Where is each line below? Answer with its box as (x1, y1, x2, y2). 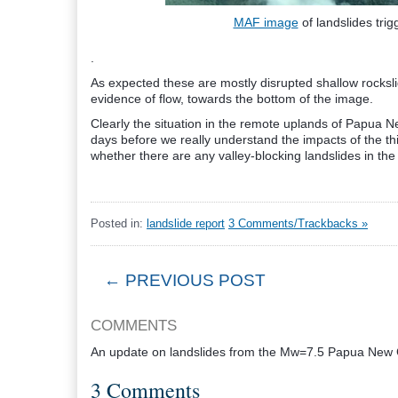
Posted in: (91, 217, 147, 230)
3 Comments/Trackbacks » (228, 217, 368, 230)
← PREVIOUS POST (104, 271, 266, 290)
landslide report (147, 217, 225, 230)
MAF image (233, 15, 298, 29)
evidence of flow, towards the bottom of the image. (91, 92, 373, 106)
